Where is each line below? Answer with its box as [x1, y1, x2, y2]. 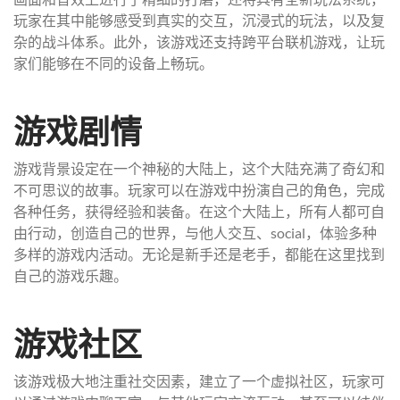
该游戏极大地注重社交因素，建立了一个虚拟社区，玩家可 [13, 372, 385, 389]
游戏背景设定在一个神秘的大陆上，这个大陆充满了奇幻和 [13, 160, 385, 177]
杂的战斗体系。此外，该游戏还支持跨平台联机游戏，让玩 [13, 33, 385, 50]
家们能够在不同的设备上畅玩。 [13, 54, 213, 71]
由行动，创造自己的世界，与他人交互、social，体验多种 [13, 224, 377, 241]
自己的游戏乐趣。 [13, 267, 128, 284]
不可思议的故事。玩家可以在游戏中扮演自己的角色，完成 [13, 181, 385, 198]
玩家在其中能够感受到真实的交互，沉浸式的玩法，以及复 [13, 12, 385, 29]
